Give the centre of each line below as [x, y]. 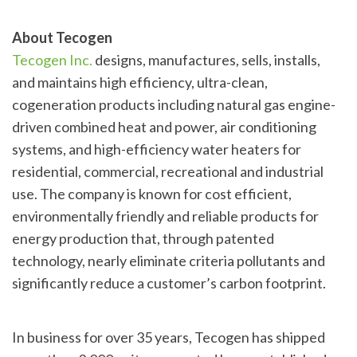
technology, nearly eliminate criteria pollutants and [169, 260]
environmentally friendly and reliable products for [165, 216]
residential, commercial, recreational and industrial [168, 171]
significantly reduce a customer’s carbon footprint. [169, 282]
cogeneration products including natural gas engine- [174, 104]
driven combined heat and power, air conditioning [164, 126]
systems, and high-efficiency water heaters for [157, 149]
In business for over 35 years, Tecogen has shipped [169, 337]
